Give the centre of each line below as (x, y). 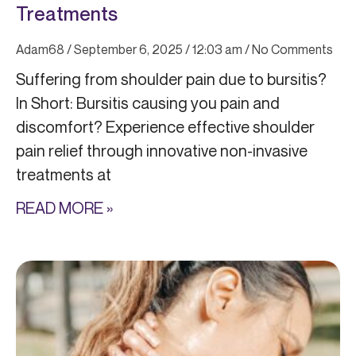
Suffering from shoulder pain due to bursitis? (171, 79)
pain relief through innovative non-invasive (162, 151)
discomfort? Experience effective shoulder (165, 127)
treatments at (64, 175)
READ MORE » (64, 208)
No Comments (291, 50)
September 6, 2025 (128, 50)
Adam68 (41, 50)
